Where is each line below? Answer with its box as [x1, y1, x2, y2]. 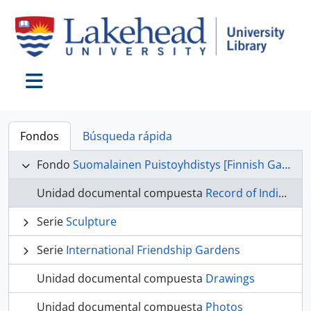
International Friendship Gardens [66, 242, 240, 258]
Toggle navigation [33, 87, 146, 107]
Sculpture [66, 214, 117, 230]
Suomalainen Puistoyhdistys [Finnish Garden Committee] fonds [73, 157, 282, 173]
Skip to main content [6, 3, 101, 17]
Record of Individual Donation [205, 185, 278, 201]
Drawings [205, 271, 255, 287]
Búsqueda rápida [83, 128, 172, 144]
